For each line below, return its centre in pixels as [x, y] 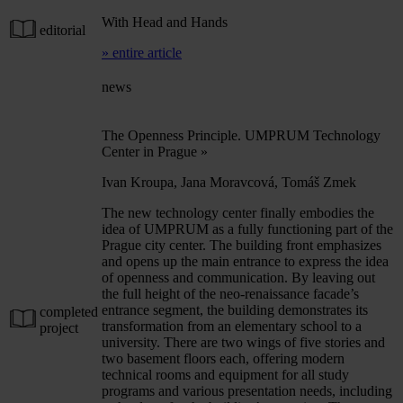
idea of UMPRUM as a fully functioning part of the [247, 228]
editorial [63, 30]
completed [69, 311]
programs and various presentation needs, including [247, 390]
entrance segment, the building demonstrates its [235, 309]
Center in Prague [151, 151]
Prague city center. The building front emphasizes [242, 245]
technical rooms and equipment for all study [225, 374]
